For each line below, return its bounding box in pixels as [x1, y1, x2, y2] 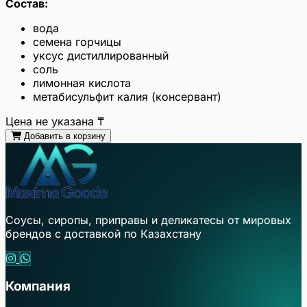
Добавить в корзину [24, 131, 106, 142]
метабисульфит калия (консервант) [33, 90, 221, 104]
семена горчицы [33, 35, 121, 49]
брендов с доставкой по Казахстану [5, 227, 201, 241]
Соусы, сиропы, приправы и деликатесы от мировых [5, 213, 291, 228]
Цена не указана [5, 114, 97, 129]
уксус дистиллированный [33, 49, 169, 63]
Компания [5, 278, 71, 295]
